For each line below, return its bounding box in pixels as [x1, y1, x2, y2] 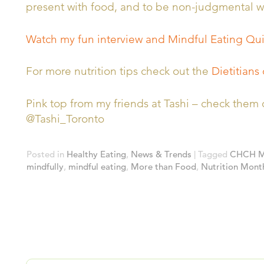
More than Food [131, 161, 196, 172]
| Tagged [192, 148, 230, 160]
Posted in [27, 148, 67, 160]
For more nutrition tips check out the [26, 64, 212, 78]
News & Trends [131, 148, 192, 160]
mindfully [27, 161, 64, 172]
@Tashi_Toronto [26, 111, 104, 126]
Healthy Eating [67, 148, 126, 160]
